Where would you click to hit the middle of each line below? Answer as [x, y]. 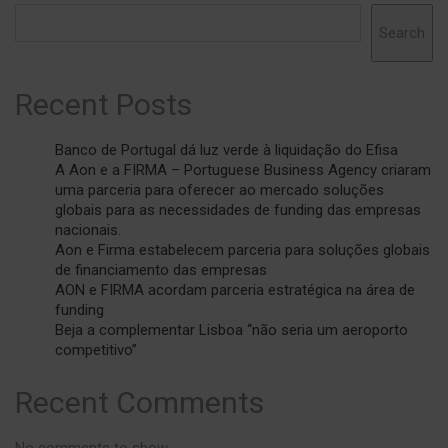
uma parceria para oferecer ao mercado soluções [219, 190]
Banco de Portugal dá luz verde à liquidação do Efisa [226, 150]
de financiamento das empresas [161, 270]
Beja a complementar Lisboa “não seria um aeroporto [231, 330]
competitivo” [96, 350]
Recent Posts [103, 105]
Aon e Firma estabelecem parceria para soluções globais [242, 250]
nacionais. [88, 230]
